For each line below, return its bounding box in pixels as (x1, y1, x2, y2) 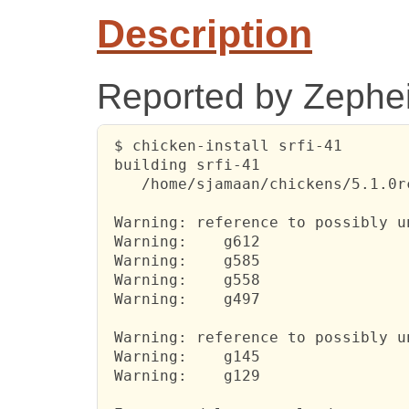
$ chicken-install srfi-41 (105, 137, 343, 155)
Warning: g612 (105, 233, 261, 251)
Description (97, 12, 312, 56)
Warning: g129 (105, 367, 261, 385)
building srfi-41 (105, 156, 261, 174)
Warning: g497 (105, 290, 261, 309)
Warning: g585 (105, 252, 261, 270)
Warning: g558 (105, 271, 261, 289)
